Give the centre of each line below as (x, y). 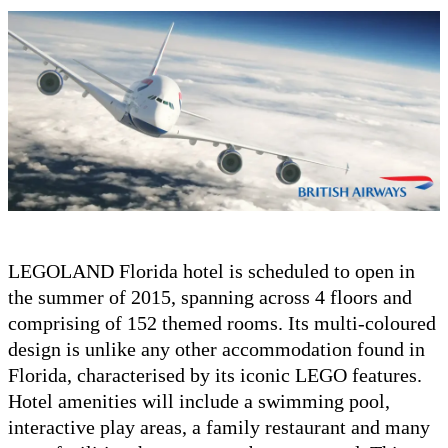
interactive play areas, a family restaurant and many (219, 427)
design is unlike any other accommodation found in (216, 349)
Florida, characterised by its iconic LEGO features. (215, 375)
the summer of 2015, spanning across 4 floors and (210, 297)
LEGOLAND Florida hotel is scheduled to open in (211, 271)
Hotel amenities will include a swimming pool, (199, 401)
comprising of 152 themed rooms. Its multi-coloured (222, 323)
